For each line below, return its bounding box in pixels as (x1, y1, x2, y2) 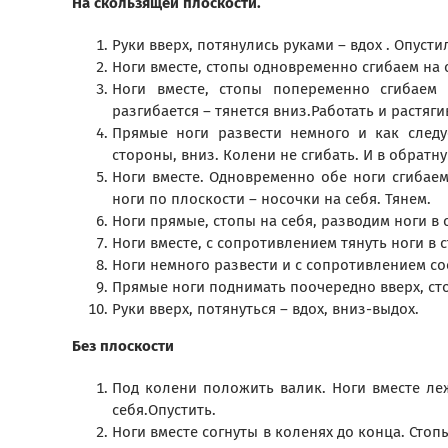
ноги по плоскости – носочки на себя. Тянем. (112, 190, 431, 209)
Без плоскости (72, 337, 174, 356)
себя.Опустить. (112, 401, 216, 420)
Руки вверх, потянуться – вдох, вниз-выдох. (112, 300, 419, 319)
